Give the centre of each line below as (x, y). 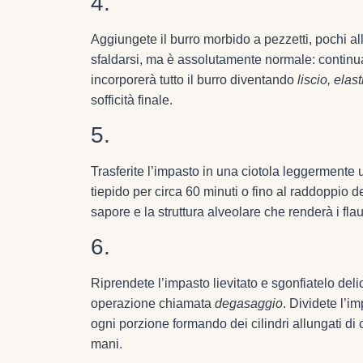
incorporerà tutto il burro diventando (194, 79)
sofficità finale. (132, 100)
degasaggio (249, 304)
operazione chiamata (153, 304)
